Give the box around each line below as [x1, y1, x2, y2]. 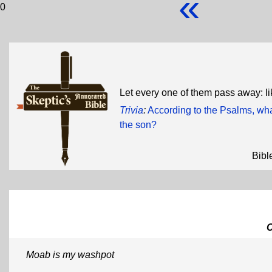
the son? [120, 120, 157, 130]
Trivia [120, 105, 143, 115]
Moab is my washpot [26, 250, 114, 260]
